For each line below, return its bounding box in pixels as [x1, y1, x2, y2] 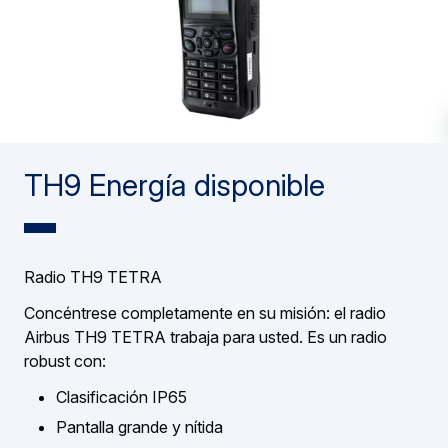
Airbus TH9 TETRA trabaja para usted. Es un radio [24, 327, 387, 348]
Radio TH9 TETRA [24, 267, 162, 288]
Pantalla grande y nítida [56, 417, 223, 438]
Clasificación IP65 [56, 387, 187, 408]
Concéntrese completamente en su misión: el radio [24, 303, 386, 324]
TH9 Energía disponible [24, 167, 325, 204]
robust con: [24, 351, 106, 372]
